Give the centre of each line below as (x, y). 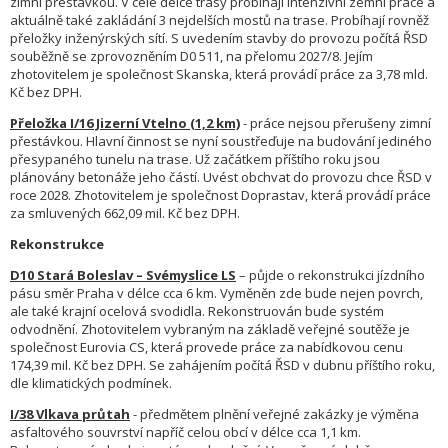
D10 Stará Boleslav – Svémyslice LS (123, 275)
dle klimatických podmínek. (91, 383)
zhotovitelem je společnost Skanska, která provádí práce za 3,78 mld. (219, 74)
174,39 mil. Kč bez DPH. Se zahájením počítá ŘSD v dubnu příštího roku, (222, 365)
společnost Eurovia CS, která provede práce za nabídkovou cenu (206, 347)
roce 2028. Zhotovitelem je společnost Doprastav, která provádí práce (220, 195)
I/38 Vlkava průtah (70, 414)
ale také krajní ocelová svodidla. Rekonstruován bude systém (197, 311)
